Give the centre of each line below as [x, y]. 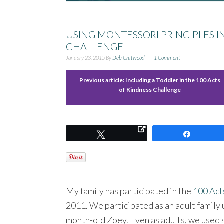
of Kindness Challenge [150, 89]
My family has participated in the [129, 191]
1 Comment [167, 57]
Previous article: [103, 80]
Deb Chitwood [129, 57]
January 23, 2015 [85, 57]
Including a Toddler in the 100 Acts [173, 80]
